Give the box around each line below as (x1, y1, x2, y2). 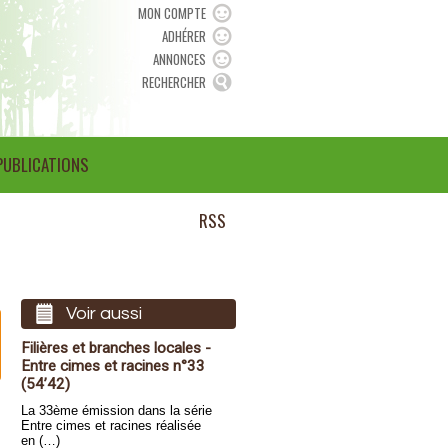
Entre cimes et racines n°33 (21, 357, 205, 375)
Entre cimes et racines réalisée (21, 418, 201, 433)
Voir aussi (66, 304, 142, 323)
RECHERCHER (142, 72, 206, 92)
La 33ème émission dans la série (21, 403, 212, 418)
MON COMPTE (138, 3, 206, 23)
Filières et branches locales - (21, 339, 211, 357)
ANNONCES (153, 49, 206, 69)
